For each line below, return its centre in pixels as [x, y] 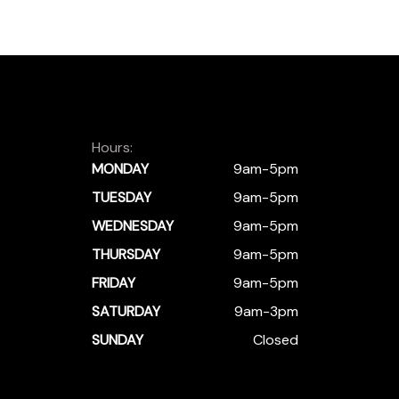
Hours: [112, 147]
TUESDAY [122, 197]
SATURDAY [126, 311]
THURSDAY [126, 254]
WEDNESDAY [133, 226]
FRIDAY [114, 283]
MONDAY [120, 169]
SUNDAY [118, 340]
